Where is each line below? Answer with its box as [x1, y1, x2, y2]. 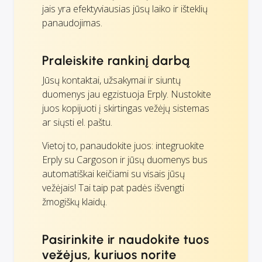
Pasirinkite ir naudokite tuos [42, 232, 209, 248]
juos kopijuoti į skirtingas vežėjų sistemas [42, 102, 209, 115]
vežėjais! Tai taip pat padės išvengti [42, 181, 184, 195]
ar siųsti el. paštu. [42, 116, 112, 129]
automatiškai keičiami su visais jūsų [42, 167, 185, 181]
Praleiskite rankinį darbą [42, 53, 190, 69]
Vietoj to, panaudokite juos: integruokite [42, 139, 204, 153]
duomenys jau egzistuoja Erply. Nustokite [42, 88, 211, 101]
